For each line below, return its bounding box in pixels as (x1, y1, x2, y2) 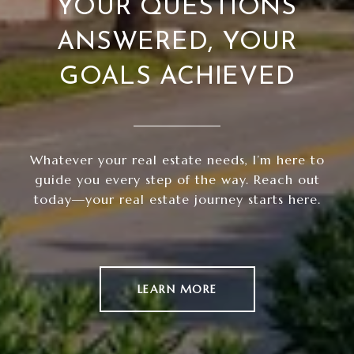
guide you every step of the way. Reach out (34, 171, 320, 187)
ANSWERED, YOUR (57, 29, 297, 55)
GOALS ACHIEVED (58, 64, 296, 90)
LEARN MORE (137, 281, 217, 296)
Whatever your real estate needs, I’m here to (29, 151, 325, 168)
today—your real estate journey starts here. (33, 190, 321, 207)
